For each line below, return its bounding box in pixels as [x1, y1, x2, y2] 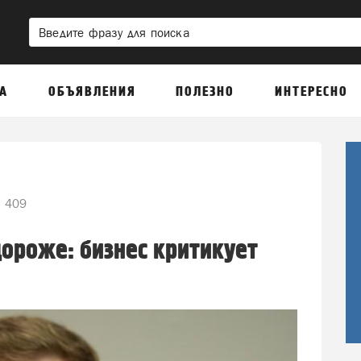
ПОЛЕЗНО [176, 84, 235, 100]
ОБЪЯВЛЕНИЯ [48, 84, 136, 100]
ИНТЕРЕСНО [274, 84, 348, 100]
